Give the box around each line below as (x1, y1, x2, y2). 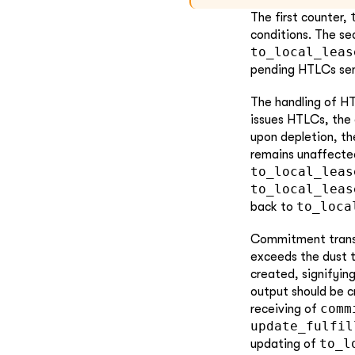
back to (250, 199, 296, 214)
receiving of (250, 301, 320, 316)
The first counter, (250, 10, 350, 25)
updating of (250, 336, 319, 351)
